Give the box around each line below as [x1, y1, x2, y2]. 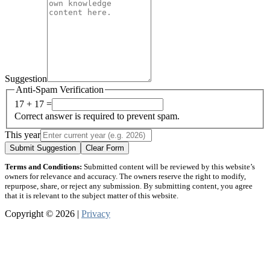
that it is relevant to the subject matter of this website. [5, 191, 178, 201]
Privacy [81, 209, 110, 219]
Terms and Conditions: [5, 162, 82, 172]
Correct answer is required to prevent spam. [14, 111, 180, 122]
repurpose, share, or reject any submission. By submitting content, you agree [5, 181, 253, 191]
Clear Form [86, 143, 124, 153]
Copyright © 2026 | [5, 209, 81, 219]
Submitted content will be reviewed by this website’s [82, 162, 255, 172]
